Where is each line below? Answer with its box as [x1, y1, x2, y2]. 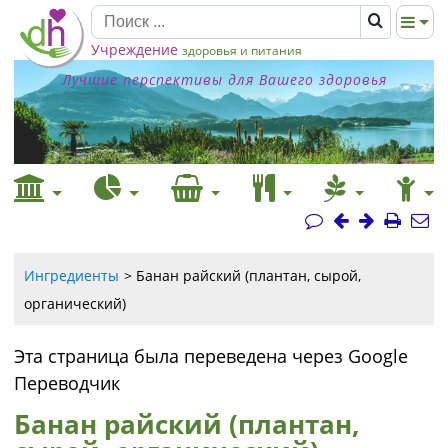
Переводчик [14, 371, 120, 395]
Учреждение [91, 40, 178, 59]
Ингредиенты [24, 266, 119, 285]
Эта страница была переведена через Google [14, 344, 408, 368]
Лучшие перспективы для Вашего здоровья [61, 70, 387, 89]
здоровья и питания [182, 42, 302, 59]
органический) [24, 294, 126, 313]
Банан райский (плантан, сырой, [136, 266, 361, 285]
